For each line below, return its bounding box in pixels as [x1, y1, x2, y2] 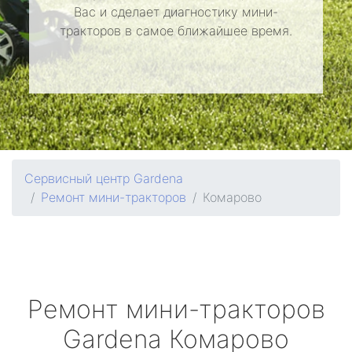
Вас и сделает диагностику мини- [73, 4, 278, 20]
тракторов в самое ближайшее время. [59, 23, 292, 38]
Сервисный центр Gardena [24, 170, 183, 186]
